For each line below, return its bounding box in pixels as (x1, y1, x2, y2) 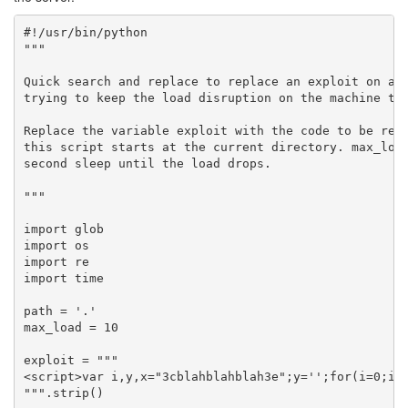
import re (23, 254, 89, 269)
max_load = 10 (23, 320, 118, 334)
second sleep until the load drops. (23, 156, 271, 170)
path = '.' (23, 303, 97, 318)
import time (23, 270, 104, 285)
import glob (23, 221, 104, 236)
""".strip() (23, 385, 104, 400)
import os (23, 238, 89, 252)
